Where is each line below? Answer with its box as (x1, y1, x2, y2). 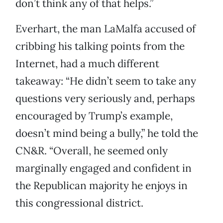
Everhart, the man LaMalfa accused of (15, 22, 196, 36)
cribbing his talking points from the (15, 39, 185, 53)
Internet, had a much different (15, 57, 159, 71)
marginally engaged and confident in (15, 161, 192, 175)
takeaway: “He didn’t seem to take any (15, 74, 196, 88)
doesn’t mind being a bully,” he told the (15, 126, 198, 140)
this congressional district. (15, 196, 143, 210)
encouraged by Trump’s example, (15, 109, 173, 123)
